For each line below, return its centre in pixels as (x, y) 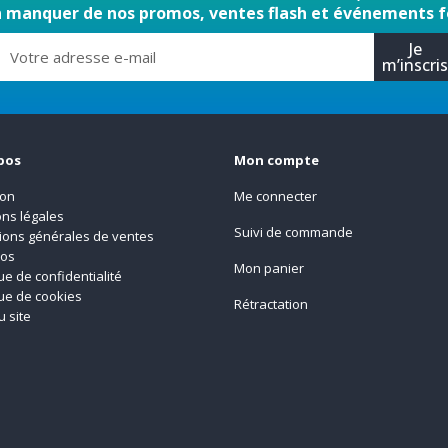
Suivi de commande (293, 232)
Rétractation (270, 304)
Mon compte (276, 160)
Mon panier (268, 268)
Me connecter (275, 196)
